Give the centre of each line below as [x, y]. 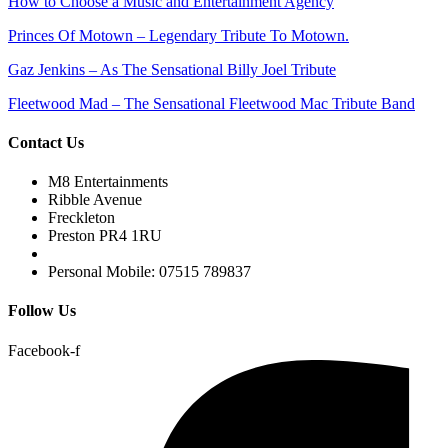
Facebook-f [44, 350]
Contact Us [46, 142]
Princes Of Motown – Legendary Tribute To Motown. [178, 35]
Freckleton [81, 218]
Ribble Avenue [95, 200]
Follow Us [42, 311]
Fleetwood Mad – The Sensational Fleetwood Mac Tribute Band [211, 103]
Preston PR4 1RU [105, 236]
